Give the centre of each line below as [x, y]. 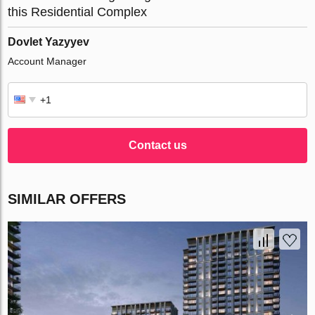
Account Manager [47, 62]
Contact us [157, 146]
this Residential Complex [78, 12]
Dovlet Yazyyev [49, 42]
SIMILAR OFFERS [67, 199]
